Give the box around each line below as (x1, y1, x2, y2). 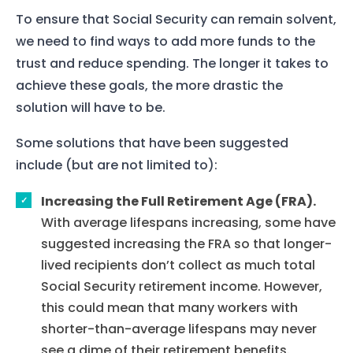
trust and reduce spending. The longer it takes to (16, 54, 329, 72)
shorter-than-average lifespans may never (41, 319, 317, 338)
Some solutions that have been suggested (16, 134, 288, 153)
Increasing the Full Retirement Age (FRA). (41, 191, 316, 210)
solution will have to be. (16, 98, 165, 117)
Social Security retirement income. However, (41, 277, 322, 295)
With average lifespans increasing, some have (41, 213, 336, 232)
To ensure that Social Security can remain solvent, (16, 9, 336, 28)
